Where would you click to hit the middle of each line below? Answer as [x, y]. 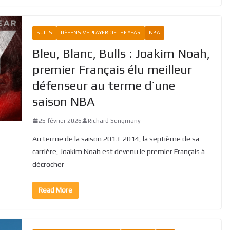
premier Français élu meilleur [112, 69]
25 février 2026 [60, 120]
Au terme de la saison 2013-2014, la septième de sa [116, 138]
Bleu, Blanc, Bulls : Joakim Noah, [121, 53]
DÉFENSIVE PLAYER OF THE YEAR [100, 32]
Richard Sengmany [114, 120]
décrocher [48, 164]
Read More [55, 190]
